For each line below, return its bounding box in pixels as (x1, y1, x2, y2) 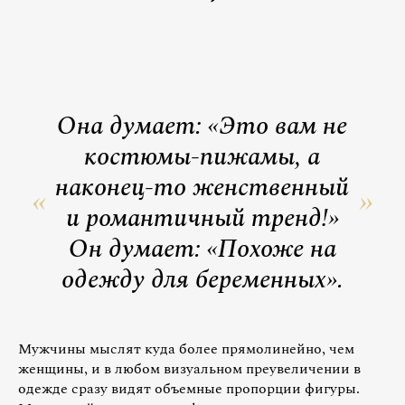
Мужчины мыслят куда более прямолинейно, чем (18, 337, 354, 360)
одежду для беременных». (61, 259, 344, 299)
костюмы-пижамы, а (84, 137, 321, 176)
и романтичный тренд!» (65, 198, 339, 238)
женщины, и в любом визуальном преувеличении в (18, 357, 361, 380)
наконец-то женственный (55, 167, 350, 207)
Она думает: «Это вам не (57, 106, 348, 146)
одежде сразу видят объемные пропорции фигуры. (18, 377, 360, 400)
